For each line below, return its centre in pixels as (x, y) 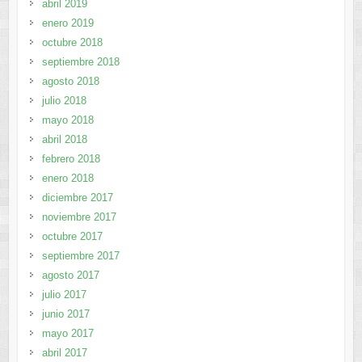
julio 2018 (64, 101)
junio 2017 (65, 314)
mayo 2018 (67, 120)
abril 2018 (64, 140)
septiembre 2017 (80, 256)
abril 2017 (64, 353)
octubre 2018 (72, 43)
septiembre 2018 (80, 62)
